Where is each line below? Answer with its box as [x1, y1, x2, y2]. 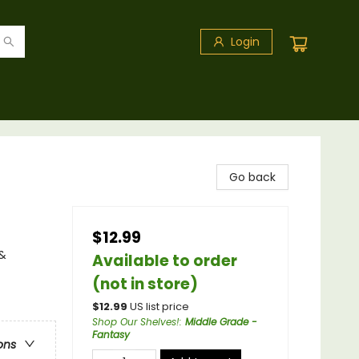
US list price [130, 300, 189, 313]
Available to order [92, 250, 237, 272]
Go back [229, 169, 276, 185]
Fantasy [92, 328, 130, 341]
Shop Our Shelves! [92, 315, 179, 329]
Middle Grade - [185, 315, 257, 329]
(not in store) [92, 273, 198, 295]
